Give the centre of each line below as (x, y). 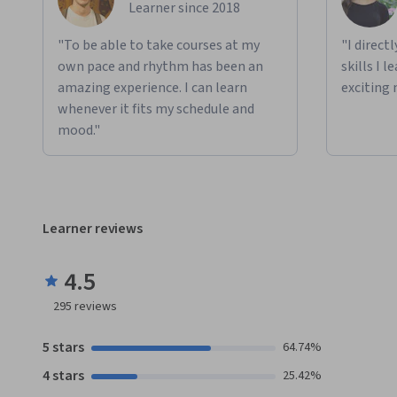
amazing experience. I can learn (152, 88)
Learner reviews (93, 229)
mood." (79, 131)
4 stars (63, 376)
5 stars (63, 348)
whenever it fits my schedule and (156, 109)
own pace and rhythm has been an (160, 67)
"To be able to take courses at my (159, 46)
